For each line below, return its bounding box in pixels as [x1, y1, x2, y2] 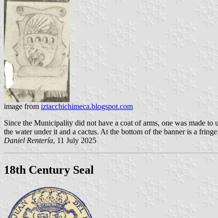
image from [4, 102, 41, 111]
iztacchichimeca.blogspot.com [41, 102, 133, 111]
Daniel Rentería [4, 136, 53, 145]
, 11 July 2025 [53, 136, 96, 145]
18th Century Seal [4, 163, 94, 177]
